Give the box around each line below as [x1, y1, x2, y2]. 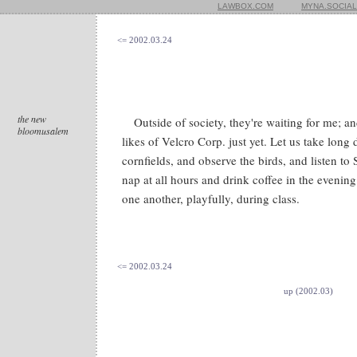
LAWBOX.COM [218, 2, 273, 10]
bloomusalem [18, 124, 69, 137]
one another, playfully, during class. [122, 190, 300, 206]
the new [18, 112, 46, 125]
